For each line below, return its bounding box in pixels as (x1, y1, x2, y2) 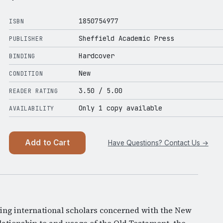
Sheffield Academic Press (79, 34, 174, 43)
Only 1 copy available (79, 104, 162, 113)
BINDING (9, 52, 36, 60)
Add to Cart (25, 138, 70, 148)
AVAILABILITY (9, 105, 54, 112)
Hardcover (79, 51, 114, 61)
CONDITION (9, 70, 43, 78)
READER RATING (9, 87, 58, 95)
